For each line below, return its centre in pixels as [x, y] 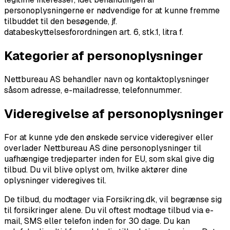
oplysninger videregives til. [55, 181]
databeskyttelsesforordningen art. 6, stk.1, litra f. [94, 32]
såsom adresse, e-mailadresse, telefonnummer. [93, 90]
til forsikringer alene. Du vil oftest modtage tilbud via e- [109, 210]
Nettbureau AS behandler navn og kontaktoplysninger [107, 80]
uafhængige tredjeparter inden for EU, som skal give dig [109, 159]
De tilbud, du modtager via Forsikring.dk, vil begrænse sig [113, 200]
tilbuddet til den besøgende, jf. [61, 22]
